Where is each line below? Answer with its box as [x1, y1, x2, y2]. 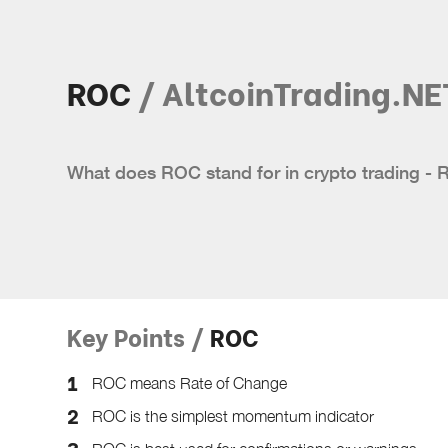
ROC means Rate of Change [92, 373, 288, 392]
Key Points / [67, 317, 205, 353]
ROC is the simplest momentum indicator [92, 406, 375, 425]
